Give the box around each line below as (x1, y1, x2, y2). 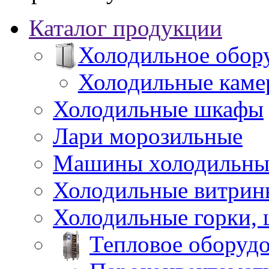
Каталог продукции (29, 15, 222, 41)
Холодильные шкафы (53, 96, 264, 122)
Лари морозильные (53, 123, 243, 149)
